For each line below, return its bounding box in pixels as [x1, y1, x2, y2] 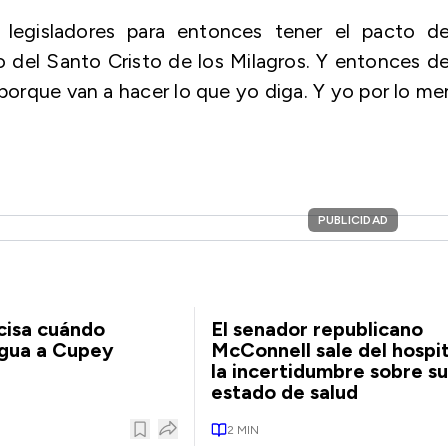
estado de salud [210, 380, 358, 404]
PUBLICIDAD [317, 213, 388, 227]
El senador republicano [210, 317, 423, 341]
